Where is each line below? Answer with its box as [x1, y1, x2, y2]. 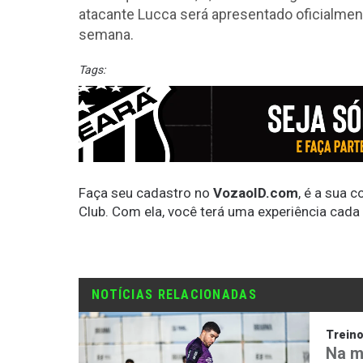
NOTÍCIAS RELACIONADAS [92, 286, 257, 302]
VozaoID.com [213, 184, 298, 201]
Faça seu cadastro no [79, 184, 213, 201]
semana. [79, 26, 137, 44]
